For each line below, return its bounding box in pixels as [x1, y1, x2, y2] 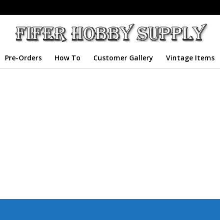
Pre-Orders [4, 53, 42, 62]
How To [54, 53, 81, 62]
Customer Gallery [93, 53, 153, 62]
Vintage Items [165, 53, 215, 62]
